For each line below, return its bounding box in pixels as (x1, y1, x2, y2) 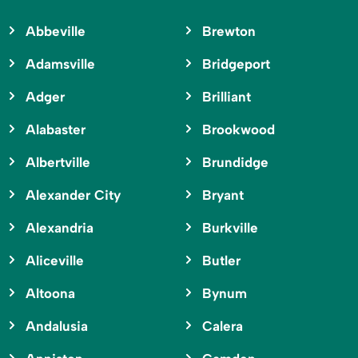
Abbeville (26, 23, 86, 40)
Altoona (26, 285, 75, 302)
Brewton (201, 23, 256, 40)
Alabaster (26, 121, 86, 138)
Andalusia (26, 318, 88, 335)
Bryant (201, 187, 244, 204)
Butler (201, 253, 241, 269)
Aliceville (26, 253, 84, 269)
